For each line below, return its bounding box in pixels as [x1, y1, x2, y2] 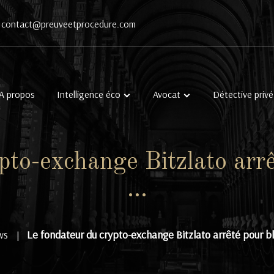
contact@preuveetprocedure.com [1, 18, 136, 30]
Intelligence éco [57, 87, 120, 100]
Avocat [153, 87, 180, 100]
